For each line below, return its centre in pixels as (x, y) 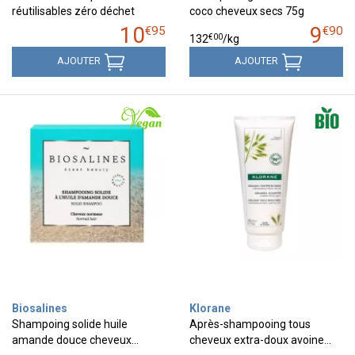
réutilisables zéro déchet (73, 11)
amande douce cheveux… (75, 340)
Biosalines (40, 308)
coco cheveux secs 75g (247, 11)
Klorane (210, 308)
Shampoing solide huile (70, 324)
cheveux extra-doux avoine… (260, 340)
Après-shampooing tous (250, 324)
